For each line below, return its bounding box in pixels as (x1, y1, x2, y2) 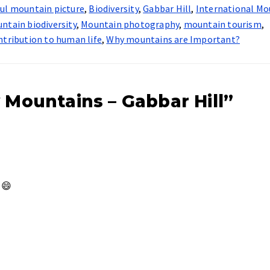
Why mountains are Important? (106, 33, 240, 45)
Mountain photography (81, 18, 180, 30)
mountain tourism (183, 18, 262, 30)
